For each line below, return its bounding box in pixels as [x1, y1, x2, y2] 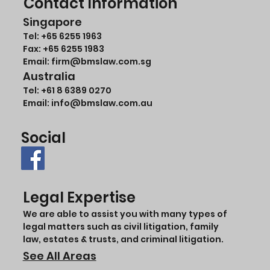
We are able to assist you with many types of [22, 207, 227, 220]
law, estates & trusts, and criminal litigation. [22, 233, 224, 245]
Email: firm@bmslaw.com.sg [23, 55, 152, 67]
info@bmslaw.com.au [51, 96, 153, 109]
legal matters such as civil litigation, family [22, 220, 219, 233]
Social [21, 127, 66, 148]
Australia [23, 68, 76, 84]
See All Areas [22, 248, 96, 263]
